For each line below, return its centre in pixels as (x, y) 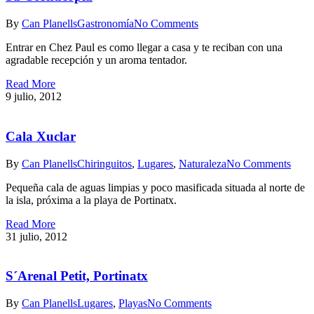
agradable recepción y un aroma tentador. (96, 60)
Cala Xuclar (41, 136)
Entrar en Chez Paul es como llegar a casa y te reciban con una (144, 48)
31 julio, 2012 (36, 236)
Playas (133, 303)
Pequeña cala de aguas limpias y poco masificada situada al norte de (155, 187)
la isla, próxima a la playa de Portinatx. (91, 200)
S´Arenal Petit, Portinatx (77, 276)
